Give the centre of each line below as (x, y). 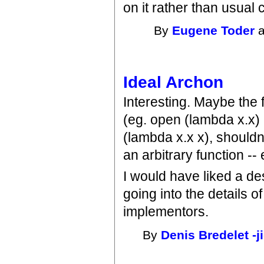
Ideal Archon (174, 82)
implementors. (166, 212)
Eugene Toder (214, 31)
